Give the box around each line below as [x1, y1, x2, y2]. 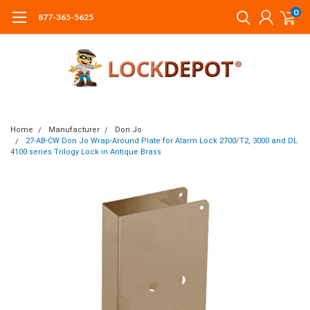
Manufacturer [48, 125, 100, 134]
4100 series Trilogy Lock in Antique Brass [10, 147, 161, 156]
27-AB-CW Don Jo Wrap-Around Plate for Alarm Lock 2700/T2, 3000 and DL [26, 136, 298, 145]
